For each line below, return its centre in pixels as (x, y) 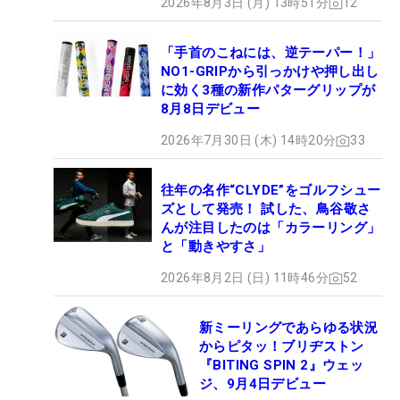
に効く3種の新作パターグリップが (268, 91)
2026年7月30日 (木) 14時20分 (249, 141)
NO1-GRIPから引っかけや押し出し (270, 72)
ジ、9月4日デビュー (262, 384)
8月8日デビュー (211, 109)
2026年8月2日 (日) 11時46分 (245, 278)
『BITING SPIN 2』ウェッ (282, 366)
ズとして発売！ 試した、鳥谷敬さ (266, 209)
